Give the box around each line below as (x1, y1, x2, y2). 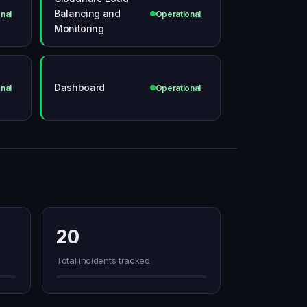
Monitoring (54, 23, 104, 34)
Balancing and (54, 8, 121, 19)
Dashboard (54, 82, 106, 93)
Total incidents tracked (56, 255, 150, 266)
